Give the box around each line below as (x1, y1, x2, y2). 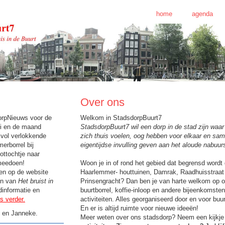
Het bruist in (18, 177, 53, 185)
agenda (192, 10, 213, 18)
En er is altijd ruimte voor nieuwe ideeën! (80, 204, 199, 212)
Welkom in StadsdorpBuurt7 (80, 114, 162, 122)
